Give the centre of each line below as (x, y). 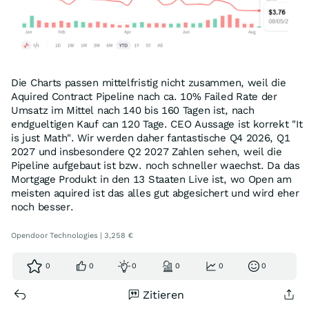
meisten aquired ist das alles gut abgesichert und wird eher (155, 193)
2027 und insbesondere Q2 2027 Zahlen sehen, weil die (147, 152)
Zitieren (163, 295)
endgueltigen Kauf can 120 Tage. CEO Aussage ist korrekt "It (157, 124)
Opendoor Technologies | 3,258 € (72, 236)
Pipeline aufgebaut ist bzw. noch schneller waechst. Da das (156, 166)
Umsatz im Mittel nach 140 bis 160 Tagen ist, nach (133, 111)
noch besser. (42, 207)
